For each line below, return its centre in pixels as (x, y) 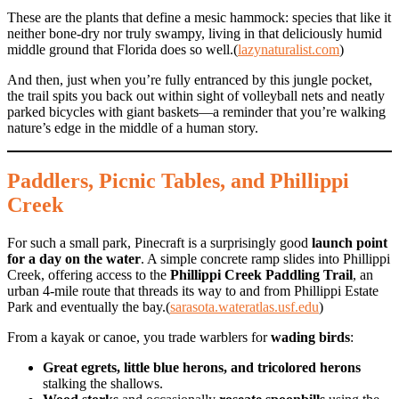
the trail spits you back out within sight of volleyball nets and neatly (196, 95)
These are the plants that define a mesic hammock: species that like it (199, 17)
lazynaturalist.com (289, 49)
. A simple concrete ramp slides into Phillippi (265, 259)
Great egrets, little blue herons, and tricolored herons (202, 368)
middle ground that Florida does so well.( (122, 49)
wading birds (310, 338)
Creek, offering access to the (89, 275)
